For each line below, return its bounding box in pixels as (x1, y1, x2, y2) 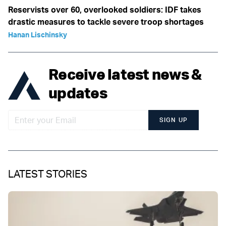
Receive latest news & (48, 64, 202, 83)
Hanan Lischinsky (8, 30, 67, 39)
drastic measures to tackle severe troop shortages (8, 16, 204, 27)
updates (48, 83, 107, 102)
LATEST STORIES (8, 167, 87, 180)
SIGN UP (159, 116, 188, 124)
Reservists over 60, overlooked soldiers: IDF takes (8, 4, 201, 15)
